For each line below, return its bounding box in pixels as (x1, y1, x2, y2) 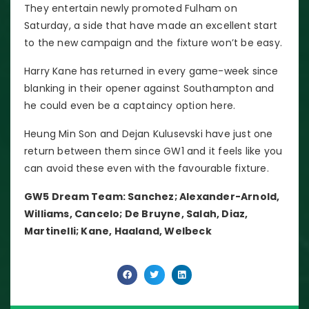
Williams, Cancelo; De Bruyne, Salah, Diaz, (24, 206, 248, 221)
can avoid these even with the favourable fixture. (24, 161, 269, 175)
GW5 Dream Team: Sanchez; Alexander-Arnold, (24, 189, 280, 203)
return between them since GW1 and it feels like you (24, 143, 283, 158)
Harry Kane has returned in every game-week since (24, 63, 279, 78)
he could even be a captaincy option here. (24, 98, 236, 112)
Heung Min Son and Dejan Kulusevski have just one (24, 126, 273, 141)
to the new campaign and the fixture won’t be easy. (24, 35, 283, 50)
